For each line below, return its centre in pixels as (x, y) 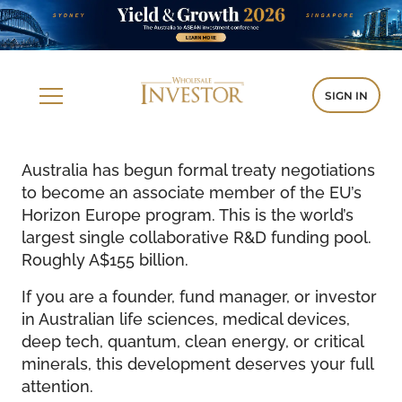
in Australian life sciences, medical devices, (186, 317)
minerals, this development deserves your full (197, 362)
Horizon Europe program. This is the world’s (188, 213)
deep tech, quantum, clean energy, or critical (192, 340)
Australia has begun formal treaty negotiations (198, 168)
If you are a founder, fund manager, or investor (199, 295)
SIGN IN (346, 95)
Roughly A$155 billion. (105, 258)
